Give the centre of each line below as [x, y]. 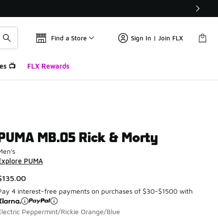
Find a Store [69, 38]
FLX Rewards [48, 66]
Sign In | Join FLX [157, 38]
